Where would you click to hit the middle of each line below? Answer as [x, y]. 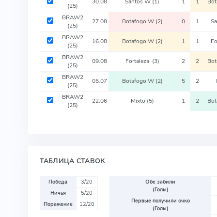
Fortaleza [139, 61]
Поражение [58, 204]
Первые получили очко [160, 201]
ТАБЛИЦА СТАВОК [72, 161]
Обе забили [161, 182]
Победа [58, 182]
